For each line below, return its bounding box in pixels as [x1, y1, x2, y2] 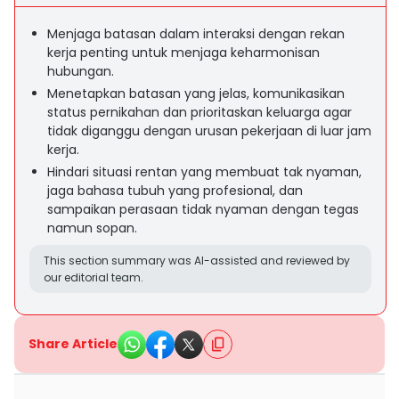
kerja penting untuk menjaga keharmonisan [47, 44, 320, 61]
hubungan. [47, 62, 114, 80]
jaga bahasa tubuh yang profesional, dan [47, 182, 303, 199]
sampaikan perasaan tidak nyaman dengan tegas [47, 200, 359, 218]
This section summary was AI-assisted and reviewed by [44, 253, 350, 268]
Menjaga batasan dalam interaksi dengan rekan [47, 25, 345, 43]
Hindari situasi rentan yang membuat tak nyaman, [47, 163, 362, 181]
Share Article [28, 335, 118, 353]
